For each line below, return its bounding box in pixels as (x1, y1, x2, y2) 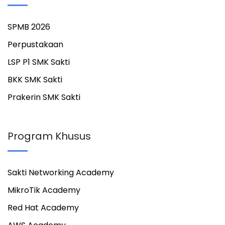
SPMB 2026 (8, 21, 50, 33)
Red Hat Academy (8, 201, 79, 213)
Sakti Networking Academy (8, 166, 114, 178)
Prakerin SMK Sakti (8, 91, 80, 103)
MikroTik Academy (8, 184, 80, 196)
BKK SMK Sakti (8, 73, 62, 85)
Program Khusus (8, 129, 91, 143)
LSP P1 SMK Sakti (8, 56, 70, 68)
